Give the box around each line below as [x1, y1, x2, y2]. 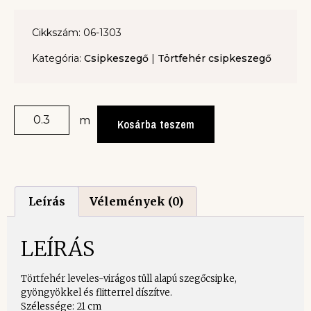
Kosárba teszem [117, 117, 194, 133]
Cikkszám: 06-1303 [32, 26, 121, 40]
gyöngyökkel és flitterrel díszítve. [21, 286, 172, 299]
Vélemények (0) [89, 194, 183, 208]
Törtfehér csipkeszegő [158, 52, 271, 65]
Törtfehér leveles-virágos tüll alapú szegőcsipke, [21, 272, 237, 285]
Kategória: [32, 52, 84, 65]
